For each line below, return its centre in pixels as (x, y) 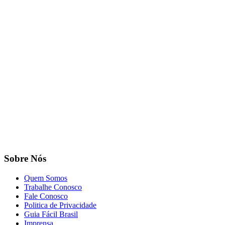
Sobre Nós (25, 159)
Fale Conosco (46, 196)
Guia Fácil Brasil (51, 214)
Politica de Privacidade (60, 205)
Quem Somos (46, 178)
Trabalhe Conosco (53, 187)
